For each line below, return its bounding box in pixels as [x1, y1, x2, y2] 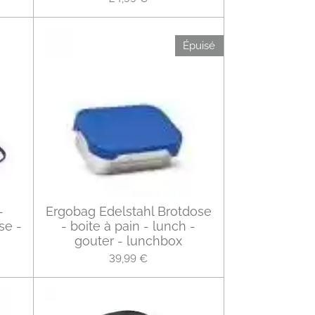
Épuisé [183, 39, 216, 52]
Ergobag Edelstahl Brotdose [45, 204, 212, 219]
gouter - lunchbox [75, 233, 182, 249]
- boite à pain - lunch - [61, 219, 195, 234]
